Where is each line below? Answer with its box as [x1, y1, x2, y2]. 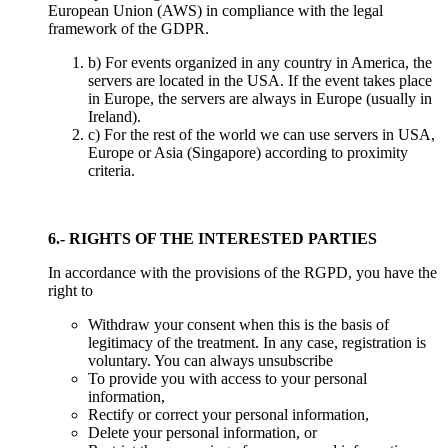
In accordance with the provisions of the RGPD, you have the [48, 263, 437, 281]
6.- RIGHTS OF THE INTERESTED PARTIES [48, 229, 377, 247]
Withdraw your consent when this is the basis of [88, 315, 389, 333]
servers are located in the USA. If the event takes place [88, 71, 432, 89]
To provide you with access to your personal [88, 369, 367, 387]
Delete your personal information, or [88, 423, 317, 441]
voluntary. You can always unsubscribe [88, 351, 333, 369]
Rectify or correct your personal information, [88, 405, 369, 423]
